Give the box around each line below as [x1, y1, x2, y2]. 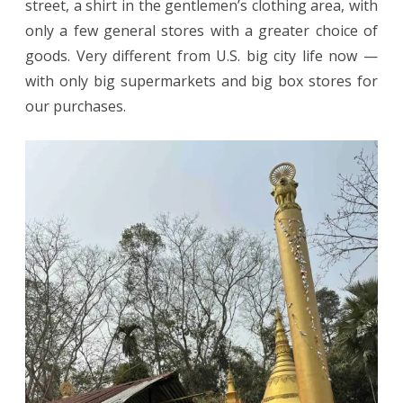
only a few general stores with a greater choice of [25, 20, 378, 40]
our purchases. [25, 95, 126, 116]
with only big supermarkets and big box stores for [25, 70, 378, 91]
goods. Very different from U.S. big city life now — [25, 45, 378, 66]
